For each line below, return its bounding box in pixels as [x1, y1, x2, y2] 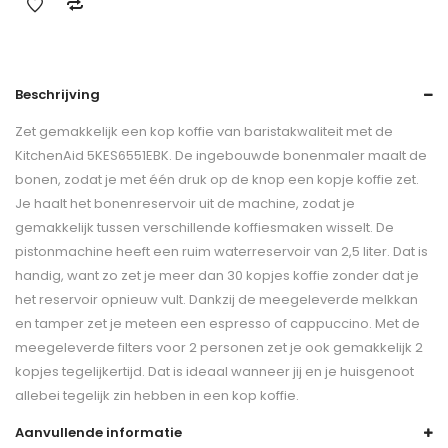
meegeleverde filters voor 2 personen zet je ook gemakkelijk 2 [15, 338, 423, 357]
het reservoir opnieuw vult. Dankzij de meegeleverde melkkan [15, 290, 418, 309]
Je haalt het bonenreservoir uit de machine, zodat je [15, 194, 355, 213]
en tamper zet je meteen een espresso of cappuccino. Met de [15, 314, 420, 333]
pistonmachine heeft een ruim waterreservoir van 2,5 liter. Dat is [15, 242, 428, 261]
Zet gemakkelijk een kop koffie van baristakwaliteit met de [15, 122, 393, 141]
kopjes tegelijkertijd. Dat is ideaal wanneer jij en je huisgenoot [15, 362, 414, 381]
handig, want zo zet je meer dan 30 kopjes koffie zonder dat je [15, 266, 419, 285]
